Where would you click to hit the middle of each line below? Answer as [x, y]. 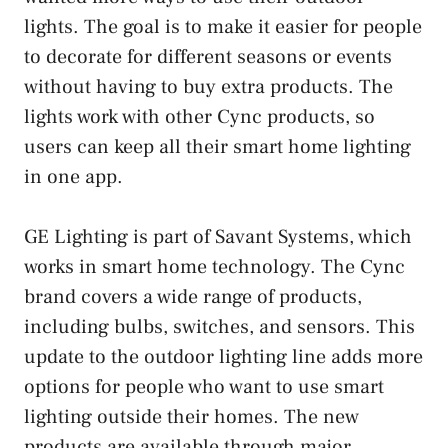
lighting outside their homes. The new [191, 416]
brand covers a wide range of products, [193, 296]
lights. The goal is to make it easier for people [223, 26]
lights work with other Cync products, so [199, 116]
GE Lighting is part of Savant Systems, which [218, 236]
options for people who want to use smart [204, 386]
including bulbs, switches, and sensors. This [219, 326]
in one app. [73, 176]
